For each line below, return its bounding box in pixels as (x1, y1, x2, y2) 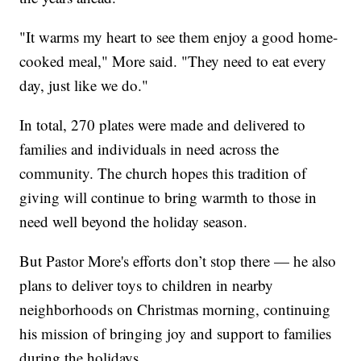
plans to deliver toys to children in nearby (19, 275, 274, 296)
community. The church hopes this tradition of (19, 163, 307, 184)
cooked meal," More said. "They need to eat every (19, 51, 327, 72)
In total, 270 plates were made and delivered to (19, 114, 306, 135)
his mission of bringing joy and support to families (19, 323, 332, 344)
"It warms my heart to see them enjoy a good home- (19, 27, 338, 48)
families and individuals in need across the (19, 139, 280, 160)
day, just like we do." (19, 75, 149, 96)
